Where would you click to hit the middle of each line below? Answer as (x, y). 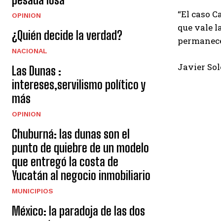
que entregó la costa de (65, 162)
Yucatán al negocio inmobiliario (81, 175)
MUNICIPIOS (33, 191)
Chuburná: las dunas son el (71, 134)
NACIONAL (30, 51)
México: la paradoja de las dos (78, 211)
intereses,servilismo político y (79, 85)
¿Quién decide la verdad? (67, 35)
